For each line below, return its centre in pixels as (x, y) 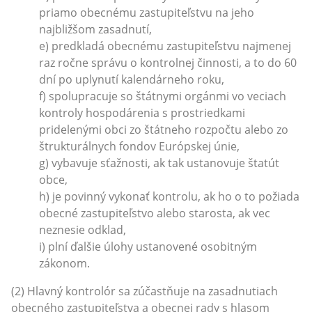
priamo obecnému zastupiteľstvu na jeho (147, 12)
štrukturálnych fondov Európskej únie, (139, 146)
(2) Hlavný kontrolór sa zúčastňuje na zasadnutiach (145, 291)
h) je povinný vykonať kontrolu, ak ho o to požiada (169, 196)
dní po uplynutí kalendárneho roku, (132, 79)
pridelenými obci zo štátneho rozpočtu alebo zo (164, 129)
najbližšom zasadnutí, (95, 29)
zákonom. (64, 263)
